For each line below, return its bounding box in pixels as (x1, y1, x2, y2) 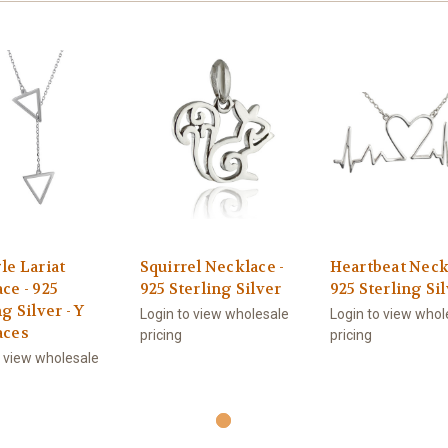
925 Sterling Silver (139, 279, 282, 300)
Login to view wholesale (139, 306, 289, 323)
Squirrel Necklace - (139, 257, 285, 278)
